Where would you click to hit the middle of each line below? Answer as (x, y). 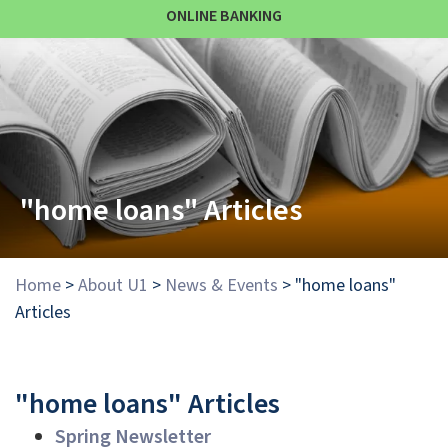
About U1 (113, 285)
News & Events (221, 285)
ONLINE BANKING (224, 16)
